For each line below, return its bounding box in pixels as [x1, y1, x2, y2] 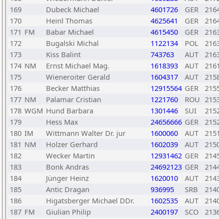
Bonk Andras [46, 162, 89, 172]
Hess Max [46, 117, 78, 127]
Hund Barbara [46, 106, 93, 115]
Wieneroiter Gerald [46, 72, 110, 82]
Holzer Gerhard [46, 139, 98, 149]
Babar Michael [46, 27, 94, 37]
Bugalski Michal [46, 38, 99, 48]
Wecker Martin [46, 151, 95, 160]
